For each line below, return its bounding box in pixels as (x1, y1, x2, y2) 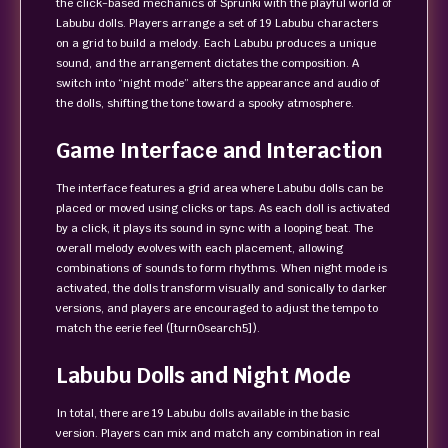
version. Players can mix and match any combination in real (56, 426, 380, 440)
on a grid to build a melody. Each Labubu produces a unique (56, 36, 376, 50)
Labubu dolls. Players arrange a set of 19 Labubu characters (56, 16, 378, 30)
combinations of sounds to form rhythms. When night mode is (56, 261, 387, 275)
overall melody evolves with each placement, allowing (56, 241, 343, 255)
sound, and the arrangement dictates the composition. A (56, 56, 359, 70)
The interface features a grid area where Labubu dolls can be (56, 181, 383, 195)
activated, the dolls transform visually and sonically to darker (56, 281, 387, 295)
